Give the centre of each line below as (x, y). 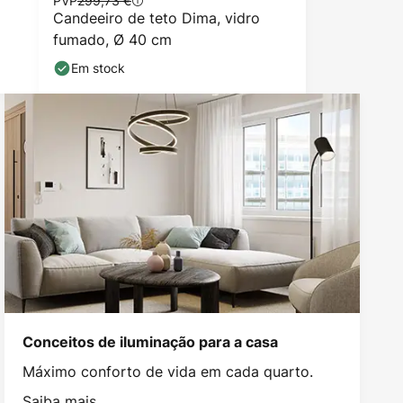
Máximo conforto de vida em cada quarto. (168, 371)
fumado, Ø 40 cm (112, 40)
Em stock (98, 68)
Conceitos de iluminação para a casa (151, 341)
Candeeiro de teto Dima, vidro (157, 18)
